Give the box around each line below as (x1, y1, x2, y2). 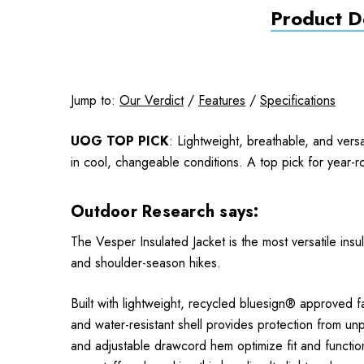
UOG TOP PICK (71, 132, 169, 150)
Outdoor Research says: (71, 200, 264, 223)
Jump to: (71, 91, 119, 110)
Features (198, 91, 245, 110)
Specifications (260, 91, 336, 110)
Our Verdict (119, 91, 184, 110)
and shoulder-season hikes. (71, 253, 221, 272)
